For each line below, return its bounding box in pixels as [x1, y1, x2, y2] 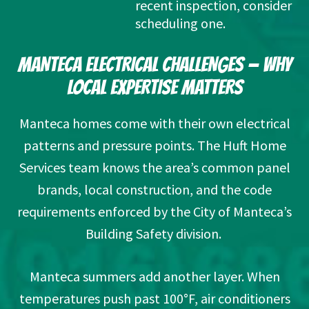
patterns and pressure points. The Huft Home [23, 137, 286, 154]
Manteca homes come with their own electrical [19, 114, 290, 132]
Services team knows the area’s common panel [19, 159, 290, 177]
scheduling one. [135, 14, 226, 32]
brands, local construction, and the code [37, 181, 272, 199]
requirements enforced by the [17, 203, 193, 221]
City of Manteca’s [193, 203, 292, 221]
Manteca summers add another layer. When [29, 268, 280, 286]
